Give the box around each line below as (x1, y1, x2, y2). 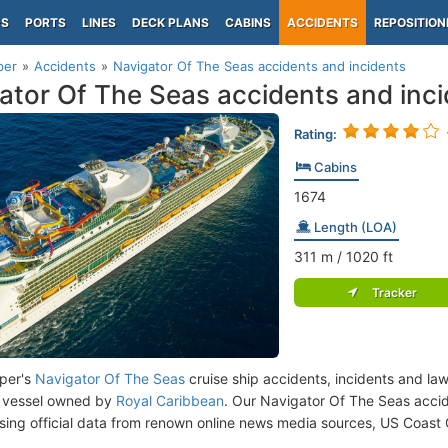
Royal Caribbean (116, 391, 224, 409)
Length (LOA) (310, 219, 397, 235)
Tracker (363, 285, 418, 300)
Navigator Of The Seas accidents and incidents (113, 58, 406, 74)
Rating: (293, 126, 337, 142)
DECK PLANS (132, 15, 209, 30)
